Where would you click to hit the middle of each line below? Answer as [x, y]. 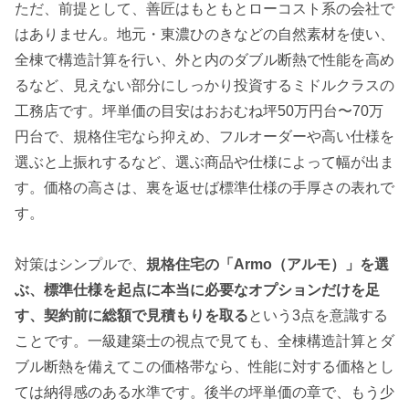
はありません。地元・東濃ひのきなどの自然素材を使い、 [204, 34]
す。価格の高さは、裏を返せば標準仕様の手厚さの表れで [204, 187]
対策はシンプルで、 [80, 265]
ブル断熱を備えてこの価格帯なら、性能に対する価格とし [204, 367]
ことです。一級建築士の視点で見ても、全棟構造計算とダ [204, 341]
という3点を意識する [318, 316]
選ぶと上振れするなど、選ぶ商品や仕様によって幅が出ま [204, 162]
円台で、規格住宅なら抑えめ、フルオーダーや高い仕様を [204, 136]
